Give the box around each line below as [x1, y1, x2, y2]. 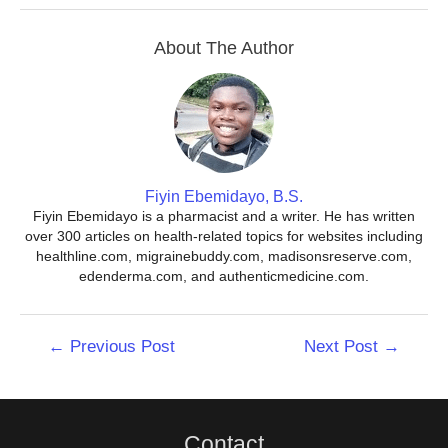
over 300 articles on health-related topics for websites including [25, 227, 423, 244]
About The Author [154, 37, 294, 58]
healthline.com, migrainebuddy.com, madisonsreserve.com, [36, 247, 412, 264]
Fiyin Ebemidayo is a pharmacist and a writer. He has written [33, 207, 415, 224]
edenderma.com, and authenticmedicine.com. [79, 267, 369, 284]
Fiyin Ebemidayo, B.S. [145, 187, 303, 205]
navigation [19, 356, 84, 373]
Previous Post [64, 336, 175, 356]
